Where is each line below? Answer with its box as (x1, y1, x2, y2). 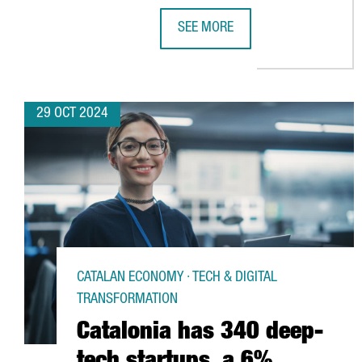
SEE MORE (177, 21, 234, 36)
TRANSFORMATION (77, 293, 178, 307)
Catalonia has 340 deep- (77, 322, 323, 346)
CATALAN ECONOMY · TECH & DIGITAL (77, 271, 277, 285)
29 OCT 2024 (36, 107, 108, 121)
